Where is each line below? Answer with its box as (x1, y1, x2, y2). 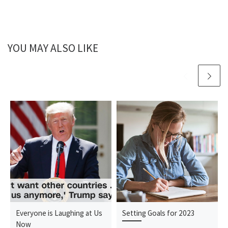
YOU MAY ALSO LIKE (8, 41, 98, 55)
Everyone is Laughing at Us (16, 208, 103, 218)
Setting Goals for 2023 (122, 208, 195, 218)
